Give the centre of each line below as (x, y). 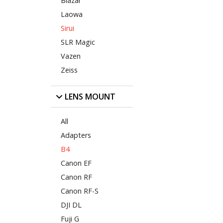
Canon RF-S (80, 191)
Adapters (76, 135)
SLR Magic (78, 42)
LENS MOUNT (89, 96)
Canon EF (76, 163)
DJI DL (71, 205)
